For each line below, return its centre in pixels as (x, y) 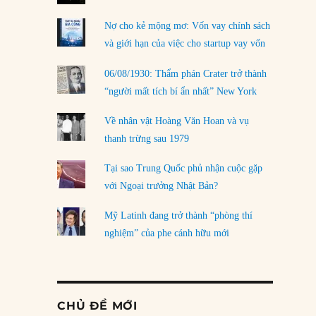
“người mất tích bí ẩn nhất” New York (180, 91)
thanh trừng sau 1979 (146, 138)
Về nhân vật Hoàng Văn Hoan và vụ (176, 121)
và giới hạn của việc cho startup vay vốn (184, 44)
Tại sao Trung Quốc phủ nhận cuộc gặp (183, 169)
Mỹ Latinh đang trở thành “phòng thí (178, 216)
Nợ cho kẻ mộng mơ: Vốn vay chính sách (187, 26)
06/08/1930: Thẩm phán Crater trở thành (185, 73)
